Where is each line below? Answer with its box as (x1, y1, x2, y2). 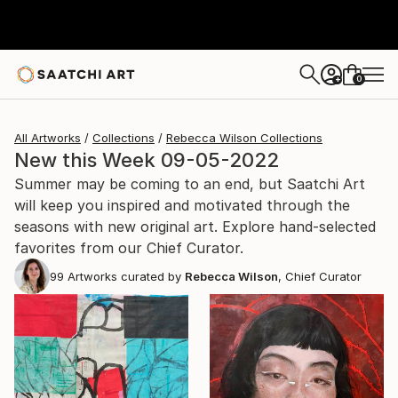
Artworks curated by (64, 269, 181, 283)
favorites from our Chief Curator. (14, 239, 243, 257)
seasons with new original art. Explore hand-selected (14, 218, 376, 235)
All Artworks (14, 131, 81, 145)
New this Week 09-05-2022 (14, 148, 279, 171)
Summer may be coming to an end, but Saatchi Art (14, 175, 365, 193)
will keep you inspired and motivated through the (14, 196, 350, 214)
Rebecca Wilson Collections (166, 131, 322, 145)
